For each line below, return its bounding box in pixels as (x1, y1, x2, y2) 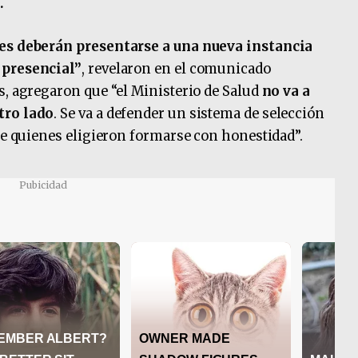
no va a (261, 82, 310, 100)
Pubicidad (19, 178, 67, 191)
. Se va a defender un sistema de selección (54, 105, 324, 122)
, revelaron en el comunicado (82, 60, 271, 78)
